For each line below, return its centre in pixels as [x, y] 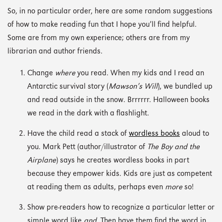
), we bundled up [185, 87]
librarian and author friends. [55, 52]
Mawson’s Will [133, 87]
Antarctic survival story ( [68, 87]
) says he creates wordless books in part [123, 161]
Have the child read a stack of [78, 134]
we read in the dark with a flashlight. [88, 113]
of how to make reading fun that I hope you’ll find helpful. [102, 25]
